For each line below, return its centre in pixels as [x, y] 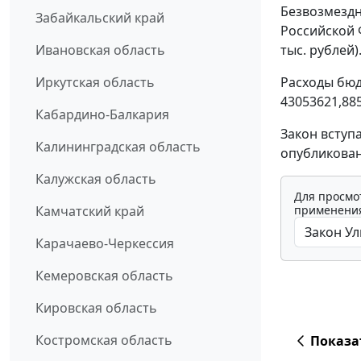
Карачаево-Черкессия [105, 244]
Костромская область [104, 340]
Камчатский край [90, 212]
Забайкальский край [100, 18]
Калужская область [96, 179]
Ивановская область [100, 50]
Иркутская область [95, 83]
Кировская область [96, 308]
